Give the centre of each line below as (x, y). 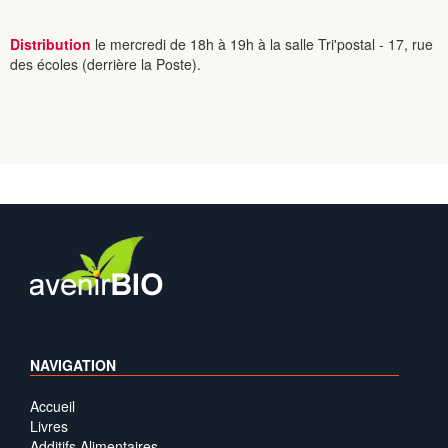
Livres (49, 426)
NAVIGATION (73, 365)
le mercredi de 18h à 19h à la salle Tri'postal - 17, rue (264, 44)
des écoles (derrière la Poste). (105, 64)
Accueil (52, 406)
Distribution (52, 44)
